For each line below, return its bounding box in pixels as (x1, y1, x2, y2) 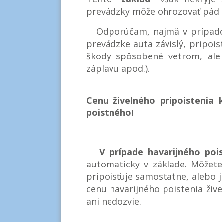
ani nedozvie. (86, 195, 141, 208)
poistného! (86, 107, 136, 119)
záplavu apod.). (86, 62, 150, 75)
